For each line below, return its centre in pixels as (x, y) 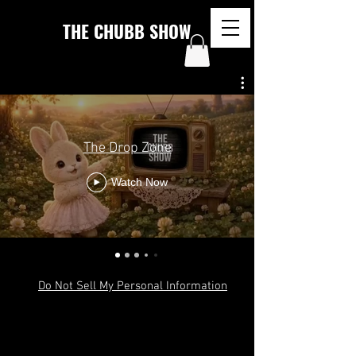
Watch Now (139, 182)
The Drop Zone (127, 148)
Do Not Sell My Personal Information (133, 286)
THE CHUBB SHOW (127, 31)
